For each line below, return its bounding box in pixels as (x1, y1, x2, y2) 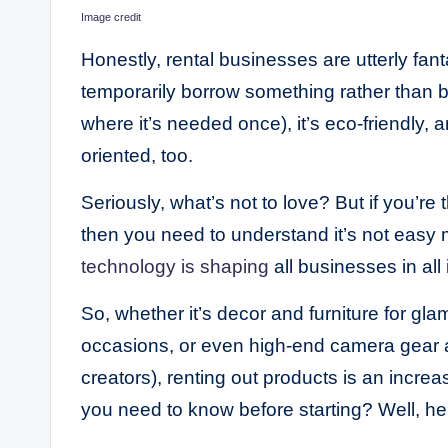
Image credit (81, 11, 141, 24)
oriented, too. (81, 145, 198, 167)
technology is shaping (81, 256, 269, 278)
